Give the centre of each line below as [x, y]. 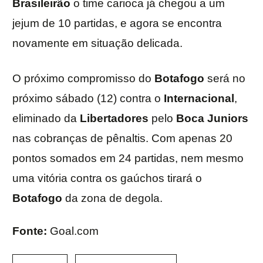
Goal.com [74, 231]
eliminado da [46, 119]
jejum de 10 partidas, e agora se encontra [117, 23]
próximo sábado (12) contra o [88, 99]
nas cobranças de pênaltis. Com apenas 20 [122, 139]
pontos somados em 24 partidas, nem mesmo [128, 159]
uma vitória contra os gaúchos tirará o [107, 178]
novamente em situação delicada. [97, 43]
